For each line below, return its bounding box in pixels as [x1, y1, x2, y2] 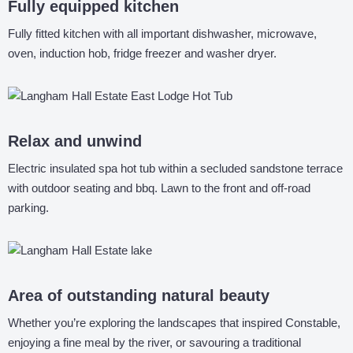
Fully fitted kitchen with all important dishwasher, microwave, [8, 27, 317, 40]
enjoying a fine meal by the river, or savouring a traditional [8, 336, 301, 349]
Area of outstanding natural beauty [8, 287, 269, 304]
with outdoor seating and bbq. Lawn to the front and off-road [8, 181, 310, 195]
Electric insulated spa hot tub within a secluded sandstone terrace [8, 162, 343, 175]
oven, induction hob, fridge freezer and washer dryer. [8, 46, 277, 60]
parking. [8, 201, 49, 214]
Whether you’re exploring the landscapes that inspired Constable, [8, 316, 340, 329]
